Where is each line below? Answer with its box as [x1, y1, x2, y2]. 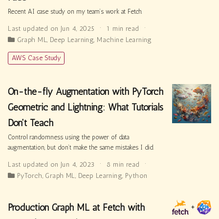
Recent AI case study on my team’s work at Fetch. [8, 7, 143, 15]
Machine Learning [97, 35, 152, 44]
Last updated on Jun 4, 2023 [8, 160, 97, 169]
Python [125, 172, 148, 180]
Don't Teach [8, 117, 54, 129]
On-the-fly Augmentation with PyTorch [8, 86, 164, 98]
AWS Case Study [11, 53, 61, 62]
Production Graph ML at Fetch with [8, 201, 145, 213]
